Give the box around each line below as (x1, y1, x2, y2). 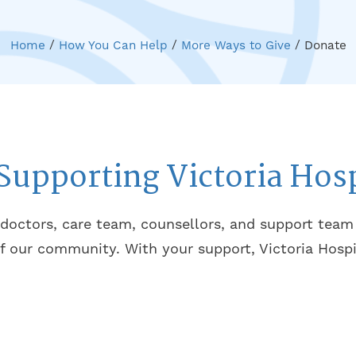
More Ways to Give (180, 37, 291, 52)
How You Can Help (58, 37, 168, 52)
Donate (304, 37, 346, 52)
